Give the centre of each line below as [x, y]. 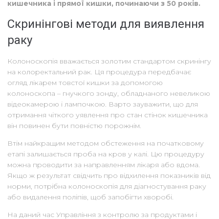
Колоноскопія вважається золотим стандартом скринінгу [109, 61]
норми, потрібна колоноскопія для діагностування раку [107, 186]
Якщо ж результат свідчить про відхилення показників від [109, 175]
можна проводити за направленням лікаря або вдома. [104, 164]
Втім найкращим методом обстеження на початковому [106, 143]
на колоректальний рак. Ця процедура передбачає [99, 72]
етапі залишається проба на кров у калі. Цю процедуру [106, 154]
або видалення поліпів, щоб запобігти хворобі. [90, 197]
